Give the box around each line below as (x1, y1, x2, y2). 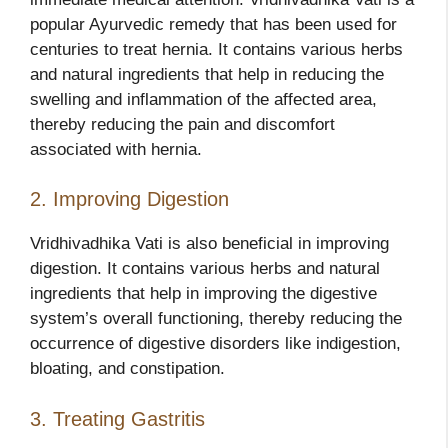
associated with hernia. (30, 139, 202, 159)
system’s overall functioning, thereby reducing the (30, 309, 402, 329)
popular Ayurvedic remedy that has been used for (30, 14, 397, 34)
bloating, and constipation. (30, 359, 225, 379)
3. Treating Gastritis (30, 407, 205, 430)
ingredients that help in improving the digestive (30, 284, 377, 304)
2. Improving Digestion (30, 188, 229, 211)
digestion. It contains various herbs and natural (30, 259, 380, 279)
